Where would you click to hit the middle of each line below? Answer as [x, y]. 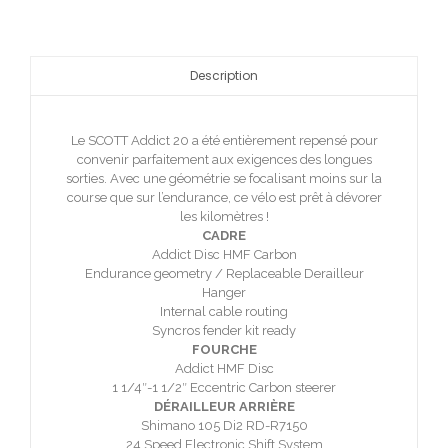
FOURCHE [224, 350]
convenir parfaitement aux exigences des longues [224, 160]
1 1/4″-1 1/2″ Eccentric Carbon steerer [224, 388]
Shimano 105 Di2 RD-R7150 [224, 426]
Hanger [224, 293]
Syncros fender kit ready [224, 331]
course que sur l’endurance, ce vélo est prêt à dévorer [224, 198]
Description [224, 76]
